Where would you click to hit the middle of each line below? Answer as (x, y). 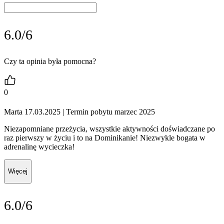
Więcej (18, 171)
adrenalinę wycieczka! (39, 147)
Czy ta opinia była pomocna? (50, 61)
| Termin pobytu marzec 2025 (108, 112)
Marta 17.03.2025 (32, 112)
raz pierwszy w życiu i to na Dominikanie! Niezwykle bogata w (105, 138)
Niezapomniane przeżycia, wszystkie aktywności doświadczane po (109, 129)
